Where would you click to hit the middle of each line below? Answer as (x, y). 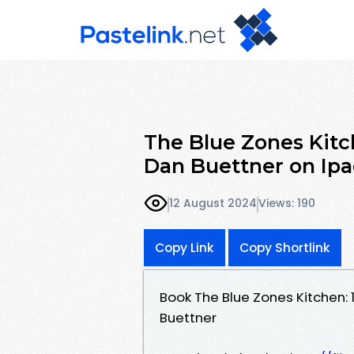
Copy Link (185, 247)
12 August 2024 (213, 203)
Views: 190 (287, 203)
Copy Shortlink (285, 247)
